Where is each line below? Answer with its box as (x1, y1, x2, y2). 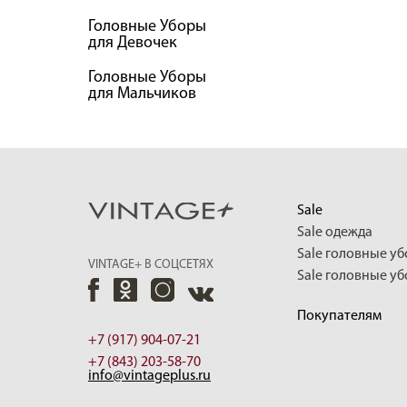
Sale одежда (297, 225, 372, 240)
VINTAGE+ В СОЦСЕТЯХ (88, 258, 213, 272)
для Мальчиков (88, 85, 196, 103)
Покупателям (297, 309, 382, 323)
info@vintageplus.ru (88, 369, 211, 383)
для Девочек (88, 35, 177, 52)
